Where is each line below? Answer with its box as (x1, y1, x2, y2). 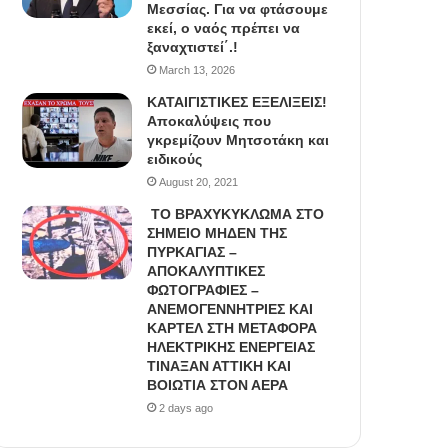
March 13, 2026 (159, 64, 236, 77)
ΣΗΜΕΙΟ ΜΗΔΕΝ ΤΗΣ (147, 225, 288, 242)
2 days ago (159, 402, 214, 415)
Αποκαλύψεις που (147, 113, 272, 130)
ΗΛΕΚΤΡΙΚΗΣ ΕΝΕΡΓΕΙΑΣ (147, 339, 316, 356)
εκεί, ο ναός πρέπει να (147, 20, 301, 37)
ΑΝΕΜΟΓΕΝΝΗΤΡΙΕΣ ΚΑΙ (147, 301, 314, 318)
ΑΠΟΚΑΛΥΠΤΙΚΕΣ (147, 263, 266, 280)
